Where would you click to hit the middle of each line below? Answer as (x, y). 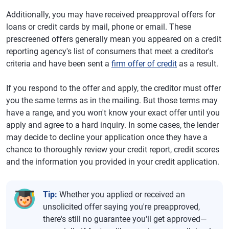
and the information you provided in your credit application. (113, 162)
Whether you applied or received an (121, 194)
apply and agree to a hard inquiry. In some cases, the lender (112, 125)
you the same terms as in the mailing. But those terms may (112, 100)
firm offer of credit (144, 63)
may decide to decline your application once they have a (107, 137)
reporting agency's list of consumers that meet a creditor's (110, 51)
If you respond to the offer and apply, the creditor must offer (113, 88)
